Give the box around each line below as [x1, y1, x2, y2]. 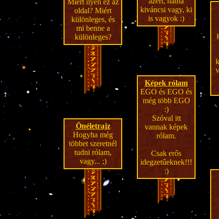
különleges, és [71, 15, 115, 23]
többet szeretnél [69, 139, 117, 148]
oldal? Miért [74, 6, 111, 15]
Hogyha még [73, 131, 113, 139]
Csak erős [151, 149, 181, 157]
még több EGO [142, 96, 190, 105]
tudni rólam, [74, 148, 111, 156]
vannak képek [145, 123, 188, 131]
